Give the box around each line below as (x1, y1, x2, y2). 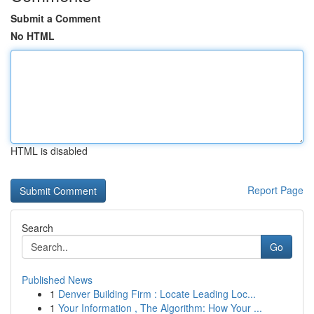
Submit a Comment (11, 11, 101, 25)
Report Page (247, 183, 303, 197)
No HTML (11, 29, 55, 43)
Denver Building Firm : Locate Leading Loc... (58, 287, 256, 301)
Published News (22, 273, 93, 287)
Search (22, 221, 53, 235)
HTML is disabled (11, 144, 88, 158)
